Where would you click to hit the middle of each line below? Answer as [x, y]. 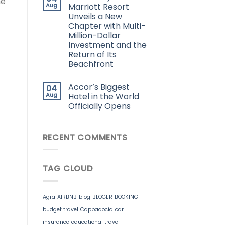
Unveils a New [95, 16]
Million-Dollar [94, 35]
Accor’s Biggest [99, 87]
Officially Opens [99, 106]
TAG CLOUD [68, 169]
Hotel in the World [103, 96]
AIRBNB [67, 197]
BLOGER [102, 197]
